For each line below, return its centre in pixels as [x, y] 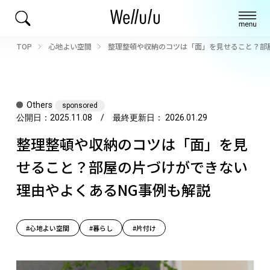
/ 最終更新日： [127, 117]
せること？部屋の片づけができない [132, 166]
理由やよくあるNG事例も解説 [113, 189]
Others [39, 105]
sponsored [80, 105]
